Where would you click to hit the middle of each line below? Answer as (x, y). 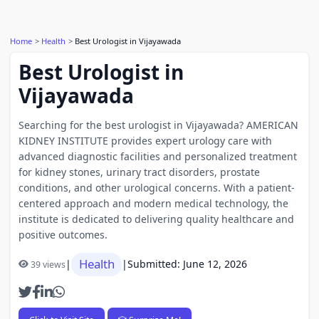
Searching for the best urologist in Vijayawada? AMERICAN (158, 125)
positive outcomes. (63, 234)
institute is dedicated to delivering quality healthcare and (156, 219)
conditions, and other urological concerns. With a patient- (156, 187)
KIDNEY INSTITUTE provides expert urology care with (145, 140)
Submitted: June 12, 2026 (187, 264)
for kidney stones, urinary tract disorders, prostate (139, 172)
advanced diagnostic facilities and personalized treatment (157, 156)
